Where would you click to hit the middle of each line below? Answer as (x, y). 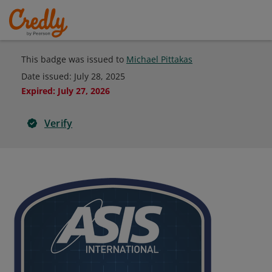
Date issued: (48, 76)
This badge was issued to (74, 59)
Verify (59, 123)
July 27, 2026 (84, 91)
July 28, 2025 (100, 76)
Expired (37, 91)
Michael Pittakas (159, 59)
